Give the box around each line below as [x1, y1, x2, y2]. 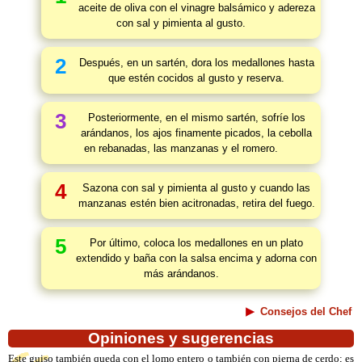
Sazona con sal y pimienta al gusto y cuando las [82, 182, 310, 194]
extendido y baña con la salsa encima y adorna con [76, 252, 317, 264]
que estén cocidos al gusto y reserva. [108, 72, 284, 84]
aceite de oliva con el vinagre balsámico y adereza [78, 2, 315, 14]
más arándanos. [143, 267, 219, 280]
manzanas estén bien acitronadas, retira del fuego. [78, 197, 315, 209]
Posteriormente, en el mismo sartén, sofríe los [87, 112, 305, 124]
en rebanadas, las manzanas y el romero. [84, 142, 278, 154]
